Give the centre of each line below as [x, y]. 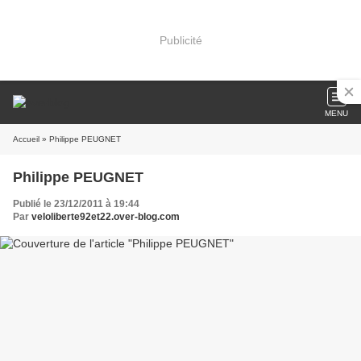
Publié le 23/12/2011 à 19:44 [76, 204]
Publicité [180, 40]
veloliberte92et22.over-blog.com [106, 217]
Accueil [26, 139]
